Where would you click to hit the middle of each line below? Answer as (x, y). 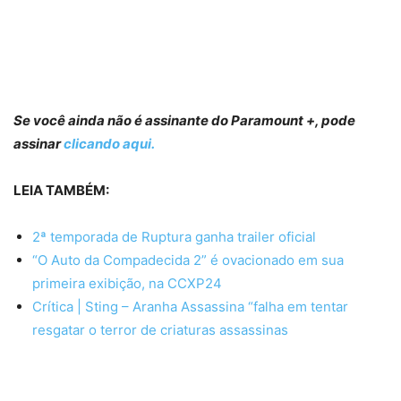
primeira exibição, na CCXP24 (127, 283)
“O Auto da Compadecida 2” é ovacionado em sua (188, 260)
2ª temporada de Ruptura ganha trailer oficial (174, 236)
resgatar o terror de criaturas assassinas (160, 329)
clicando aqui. (109, 143)
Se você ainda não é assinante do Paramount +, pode (184, 120)
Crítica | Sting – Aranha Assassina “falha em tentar (190, 306)
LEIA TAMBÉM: (61, 190)
